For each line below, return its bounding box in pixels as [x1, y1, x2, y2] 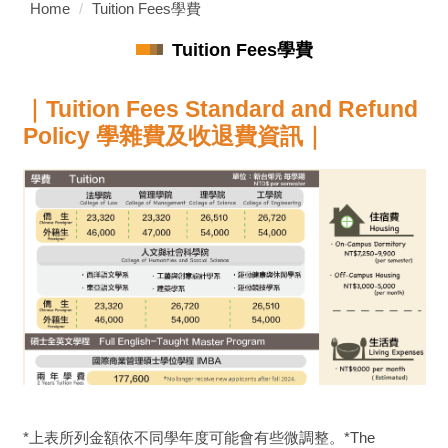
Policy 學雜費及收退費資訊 [22, 123, 303, 149]
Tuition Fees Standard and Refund [45, 96, 418, 122]
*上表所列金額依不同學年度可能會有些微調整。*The [22, 428, 375, 446]
